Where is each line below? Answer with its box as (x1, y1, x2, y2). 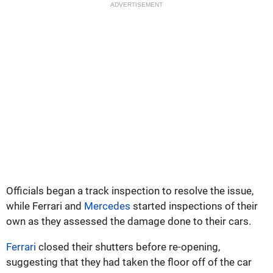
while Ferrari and (6, 199, 84, 212)
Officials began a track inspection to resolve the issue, (6, 184, 253, 197)
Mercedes (84, 199, 130, 212)
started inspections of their (130, 199, 258, 212)
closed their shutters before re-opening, (36, 240, 220, 253)
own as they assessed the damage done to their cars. (6, 214, 251, 227)
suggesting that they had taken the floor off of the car (6, 255, 252, 268)
